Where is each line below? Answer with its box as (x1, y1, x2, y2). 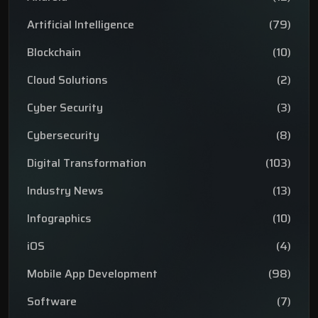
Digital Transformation (27, 154, 146, 172)
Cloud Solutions (27, 71, 108, 89)
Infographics (27, 209, 92, 228)
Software (27, 292, 77, 311)
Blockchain (27, 43, 81, 62)
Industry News (27, 182, 104, 200)
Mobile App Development (27, 265, 158, 283)
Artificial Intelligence (27, 16, 134, 34)
